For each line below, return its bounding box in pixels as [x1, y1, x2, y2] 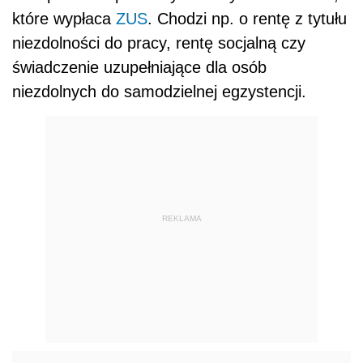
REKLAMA [161, 214, 202, 224]
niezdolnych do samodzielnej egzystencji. [12, 82, 311, 100]
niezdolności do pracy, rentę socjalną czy [12, 33, 305, 52]
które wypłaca [12, 9, 116, 28]
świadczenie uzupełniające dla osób [12, 58, 267, 76]
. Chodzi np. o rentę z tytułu [147, 9, 347, 28]
